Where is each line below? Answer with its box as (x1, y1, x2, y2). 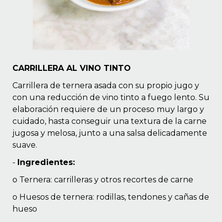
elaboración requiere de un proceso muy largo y (12, 105, 204, 114)
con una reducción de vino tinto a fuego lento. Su (12, 93, 210, 103)
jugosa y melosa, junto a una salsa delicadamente (12, 128, 207, 138)
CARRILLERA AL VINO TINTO (12, 63, 131, 73)
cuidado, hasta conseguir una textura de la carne (12, 116, 207, 126)
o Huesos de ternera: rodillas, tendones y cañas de (12, 192, 209, 202)
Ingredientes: (17, 158, 75, 167)
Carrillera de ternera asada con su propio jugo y (12, 81, 199, 91)
